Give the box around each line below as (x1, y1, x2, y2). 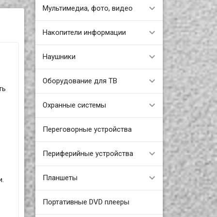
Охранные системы (42, 100, 106, 109)
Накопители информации (42, 28, 126, 37)
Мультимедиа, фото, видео (42, 3, 133, 13)
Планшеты (42, 173, 77, 182)
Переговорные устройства (42, 124, 132, 134)
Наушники (42, 52, 76, 61)
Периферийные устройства (42, 149, 133, 158)
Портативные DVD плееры (42, 197, 129, 206)
